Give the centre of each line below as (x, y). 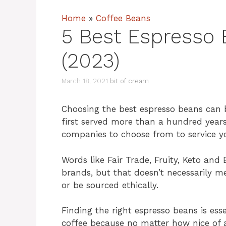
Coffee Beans (123, 18)
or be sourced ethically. (110, 185)
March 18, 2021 (85, 81)
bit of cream (129, 81)
